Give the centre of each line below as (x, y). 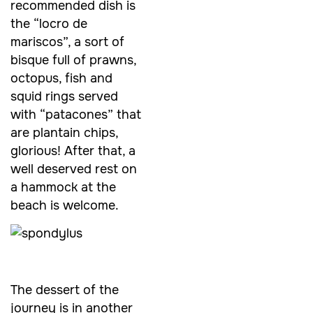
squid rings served (64, 96)
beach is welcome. (65, 205)
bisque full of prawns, (73, 60)
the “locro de (49, 23)
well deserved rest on (74, 169)
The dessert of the (65, 290)
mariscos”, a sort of (67, 42)
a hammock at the (63, 187)
